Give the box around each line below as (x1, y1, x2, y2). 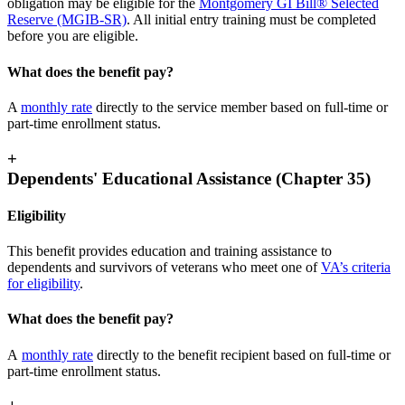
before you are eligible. (7, 28, 138, 44)
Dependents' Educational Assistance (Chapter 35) (7, 168, 371, 188)
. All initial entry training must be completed (127, 12, 376, 28)
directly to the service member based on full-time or (92, 99, 388, 115)
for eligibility (7, 276, 80, 292)
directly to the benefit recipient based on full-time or (93, 346, 391, 363)
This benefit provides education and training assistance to (7, 243, 332, 259)
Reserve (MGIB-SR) (7, 12, 127, 28)
